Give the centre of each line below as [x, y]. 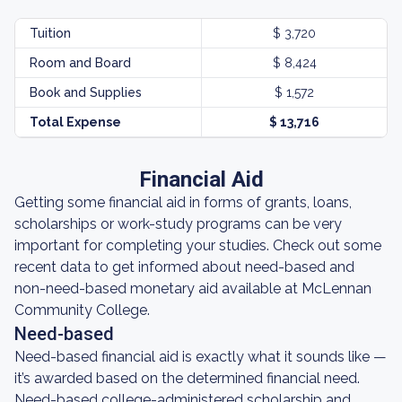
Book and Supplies [86, 92]
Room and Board [80, 63]
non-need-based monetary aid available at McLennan [193, 288]
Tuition [50, 33]
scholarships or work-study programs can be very [178, 224]
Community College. [82, 310]
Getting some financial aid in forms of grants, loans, [183, 202]
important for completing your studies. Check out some [198, 245]
